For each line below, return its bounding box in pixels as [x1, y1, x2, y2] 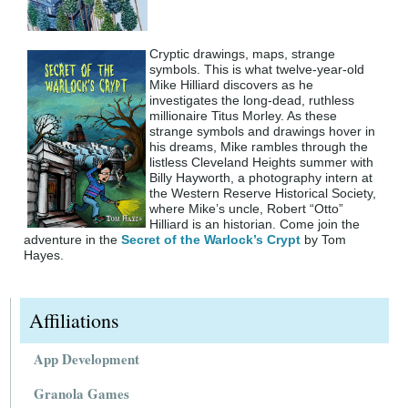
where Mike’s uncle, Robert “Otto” [149, 201, 344, 217]
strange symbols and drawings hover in [149, 124, 376, 139]
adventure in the [24, 232, 122, 248]
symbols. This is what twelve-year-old [149, 62, 365, 77]
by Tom [301, 232, 347, 248]
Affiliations [29, 307, 120, 334]
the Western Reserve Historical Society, [149, 186, 377, 201]
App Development [34, 349, 140, 370]
